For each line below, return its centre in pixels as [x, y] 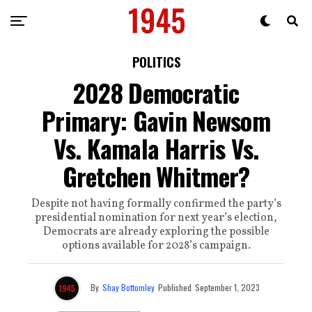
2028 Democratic [156, 92]
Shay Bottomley [128, 287]
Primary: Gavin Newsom [156, 120]
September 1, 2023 [227, 287]
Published [174, 287]
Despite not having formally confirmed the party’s [156, 204]
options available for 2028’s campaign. [156, 246]
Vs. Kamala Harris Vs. [156, 148]
